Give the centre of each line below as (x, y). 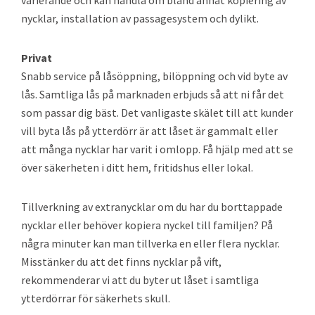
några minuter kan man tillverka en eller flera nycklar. (150, 243)
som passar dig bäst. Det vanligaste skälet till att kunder (157, 112)
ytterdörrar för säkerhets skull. (96, 298)
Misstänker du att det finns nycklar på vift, (121, 262)
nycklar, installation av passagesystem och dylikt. (140, 18)
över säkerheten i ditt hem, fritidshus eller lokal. (137, 167)
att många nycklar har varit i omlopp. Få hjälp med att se (157, 149)
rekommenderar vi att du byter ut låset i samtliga (140, 280)
